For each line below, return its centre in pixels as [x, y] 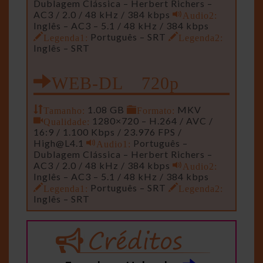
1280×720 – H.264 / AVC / [151, 121]
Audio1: [114, 143]
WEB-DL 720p [115, 81]
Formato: [156, 110]
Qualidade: [67, 121]
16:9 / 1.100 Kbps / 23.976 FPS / [108, 132]
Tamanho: [64, 110]
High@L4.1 [59, 143]
